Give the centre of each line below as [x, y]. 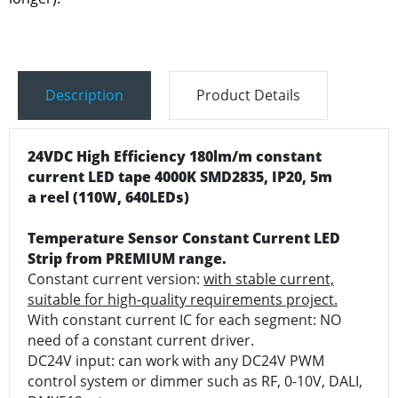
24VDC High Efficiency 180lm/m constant [175, 156]
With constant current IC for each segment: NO [184, 319]
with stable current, [269, 279]
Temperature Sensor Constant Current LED [184, 238]
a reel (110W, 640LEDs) [108, 197]
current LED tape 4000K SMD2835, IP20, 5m [180, 176]
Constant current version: [115, 279]
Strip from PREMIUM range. [127, 258]
